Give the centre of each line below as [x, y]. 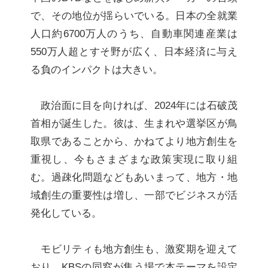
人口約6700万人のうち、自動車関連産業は [134, 34]
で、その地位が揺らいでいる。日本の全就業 [134, 16]
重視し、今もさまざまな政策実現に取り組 [134, 159]
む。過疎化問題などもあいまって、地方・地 [134, 177]
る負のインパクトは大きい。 [96, 70]
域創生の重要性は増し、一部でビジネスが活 [134, 195]
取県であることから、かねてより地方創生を [134, 141]
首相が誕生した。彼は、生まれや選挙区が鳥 [134, 124]
